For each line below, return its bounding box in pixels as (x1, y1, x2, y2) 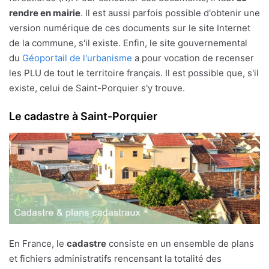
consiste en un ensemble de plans (106, 238, 254, 250)
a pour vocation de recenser (132, 52, 254, 64)
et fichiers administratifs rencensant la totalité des (9, 253, 222, 265)
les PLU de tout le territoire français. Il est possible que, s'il (9, 67, 259, 79)
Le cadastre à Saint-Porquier (9, 109, 157, 122)
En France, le (9, 238, 67, 250)
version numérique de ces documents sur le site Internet (9, 22, 250, 34)
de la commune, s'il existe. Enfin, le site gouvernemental (9, 37, 247, 49)
